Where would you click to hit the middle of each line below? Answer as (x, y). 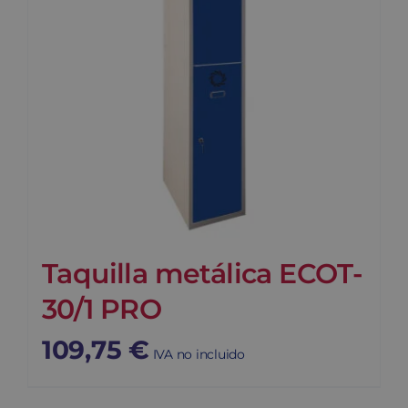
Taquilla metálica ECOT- (203, 274)
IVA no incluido (199, 355)
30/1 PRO (102, 310)
